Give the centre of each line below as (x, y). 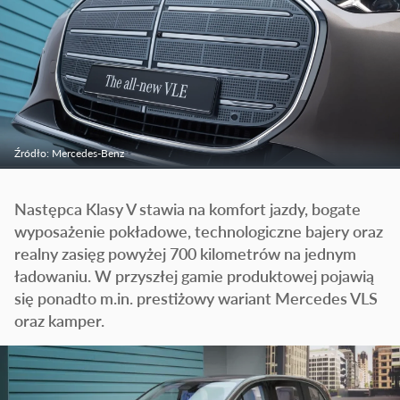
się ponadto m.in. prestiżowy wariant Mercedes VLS (196, 298)
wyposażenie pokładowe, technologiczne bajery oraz (199, 231)
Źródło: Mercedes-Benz (69, 154)
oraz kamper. (59, 321)
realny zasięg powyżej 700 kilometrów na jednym (185, 254)
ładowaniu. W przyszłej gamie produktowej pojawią (194, 276)
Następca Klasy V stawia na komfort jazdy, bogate (187, 209)
